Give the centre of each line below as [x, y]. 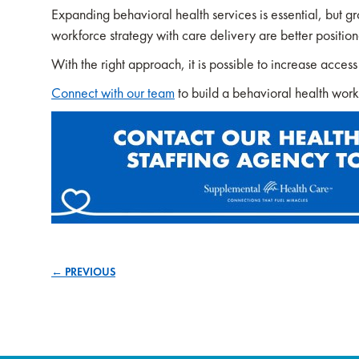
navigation [102, 322]
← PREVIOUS [83, 272]
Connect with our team [113, 93]
